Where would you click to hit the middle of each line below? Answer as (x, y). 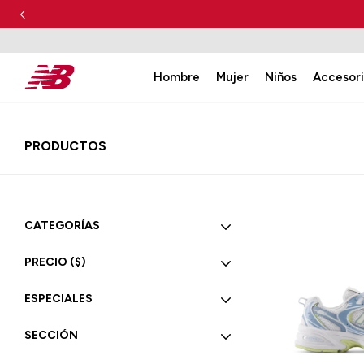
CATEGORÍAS (62, 225)
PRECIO (47, 262)
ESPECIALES (58, 299)
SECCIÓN (51, 335)
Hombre (177, 77)
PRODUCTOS (65, 146)
